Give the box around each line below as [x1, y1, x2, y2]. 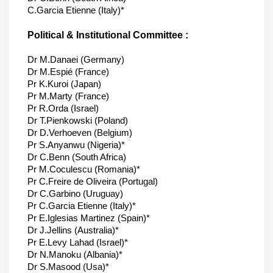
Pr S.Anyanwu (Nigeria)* [27, 140, 125, 150]
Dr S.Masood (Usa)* [27, 261, 109, 272]
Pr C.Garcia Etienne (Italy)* [27, 200, 136, 211]
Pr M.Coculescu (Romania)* [27, 164, 140, 174]
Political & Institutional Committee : [27, 30, 188, 40]
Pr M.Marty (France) [27, 91, 109, 101]
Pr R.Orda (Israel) [27, 103, 99, 113]
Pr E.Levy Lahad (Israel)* [27, 237, 128, 247]
